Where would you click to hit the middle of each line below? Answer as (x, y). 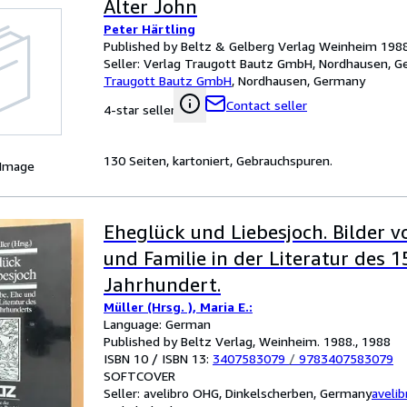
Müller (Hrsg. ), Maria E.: (178, 307)
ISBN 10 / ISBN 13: (158, 358)
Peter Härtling (149, 29)
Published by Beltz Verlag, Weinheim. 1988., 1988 (247, 341)
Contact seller (267, 105)
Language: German (157, 324)
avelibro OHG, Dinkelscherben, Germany (258, 393)
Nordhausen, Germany (302, 80)
